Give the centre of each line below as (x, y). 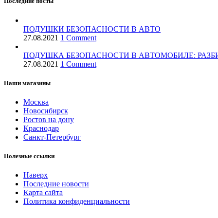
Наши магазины (27, 83)
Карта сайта (43, 193)
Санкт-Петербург (52, 137)
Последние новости (56, 184)
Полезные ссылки (29, 156)
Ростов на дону (49, 119)
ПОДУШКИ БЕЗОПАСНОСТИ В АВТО (92, 29)
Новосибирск (46, 110)
